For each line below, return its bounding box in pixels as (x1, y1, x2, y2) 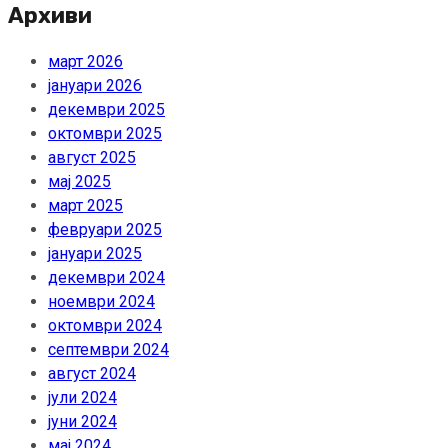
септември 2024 (48, 340, 169, 360)
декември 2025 (48, 100, 165, 120)
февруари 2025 (48, 220, 162, 240)
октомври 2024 (48, 316, 162, 336)
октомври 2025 (48, 124, 162, 144)
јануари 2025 (48, 244, 142, 264)
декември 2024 (48, 268, 165, 288)
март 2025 (48, 196, 123, 216)
